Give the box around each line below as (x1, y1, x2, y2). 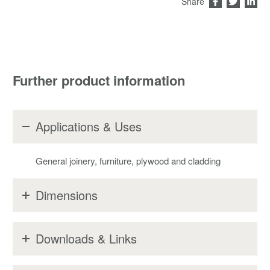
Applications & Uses (35, 118, 142, 136)
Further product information (13, 71, 185, 90)
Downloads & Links (35, 230, 137, 248)
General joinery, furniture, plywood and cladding (35, 154, 221, 168)
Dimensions (35, 186, 98, 204)
